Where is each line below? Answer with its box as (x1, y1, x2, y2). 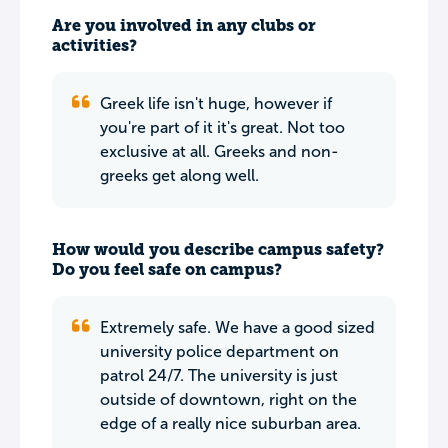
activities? (52, 36, 137, 55)
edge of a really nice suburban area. (100, 415, 361, 432)
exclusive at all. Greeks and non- (100, 143, 339, 160)
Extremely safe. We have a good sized (100, 319, 375, 336)
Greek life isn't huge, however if (100, 95, 332, 112)
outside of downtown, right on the (100, 391, 357, 408)
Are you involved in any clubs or (52, 16, 316, 35)
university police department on (100, 343, 339, 360)
